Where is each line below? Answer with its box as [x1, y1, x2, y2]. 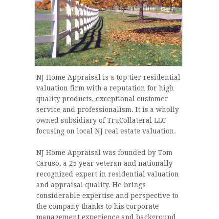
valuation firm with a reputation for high [36, 84, 174, 92]
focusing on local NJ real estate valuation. [36, 127, 176, 135]
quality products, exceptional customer [36, 94, 168, 103]
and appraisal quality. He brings [36, 180, 146, 189]
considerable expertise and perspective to [36, 191, 178, 199]
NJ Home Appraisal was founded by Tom [36, 148, 173, 156]
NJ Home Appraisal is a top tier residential [36, 73, 180, 81]
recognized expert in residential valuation [36, 170, 179, 178]
